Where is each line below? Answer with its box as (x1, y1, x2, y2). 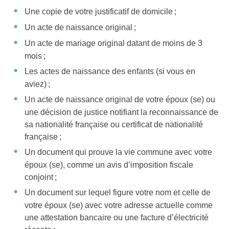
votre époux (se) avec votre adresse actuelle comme (25, 201, 213, 210)
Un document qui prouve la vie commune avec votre (25, 148, 212, 157)
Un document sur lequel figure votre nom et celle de (25, 188, 211, 197)
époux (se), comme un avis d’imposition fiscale (25, 161, 193, 170)
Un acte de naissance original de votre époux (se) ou (25, 95, 215, 104)
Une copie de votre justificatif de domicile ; (25, 7, 176, 16)
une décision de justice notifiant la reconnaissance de (25, 108, 218, 117)
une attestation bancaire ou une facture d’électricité (25, 213, 209, 222)
